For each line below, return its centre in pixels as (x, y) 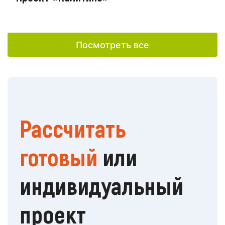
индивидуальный (101, 186)
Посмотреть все (113, 45)
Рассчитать (73, 128)
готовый (59, 157)
